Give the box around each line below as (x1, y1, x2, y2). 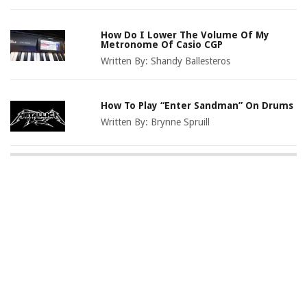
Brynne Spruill (151, 116, 210, 128)
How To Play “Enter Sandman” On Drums (101, 100, 294, 112)
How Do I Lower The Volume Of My (101, 29, 270, 41)
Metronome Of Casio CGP (101, 39, 223, 51)
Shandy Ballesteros (151, 56, 231, 67)
